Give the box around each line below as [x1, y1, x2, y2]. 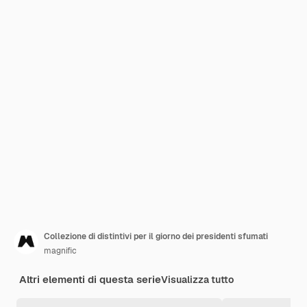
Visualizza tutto [161, 273, 234, 286]
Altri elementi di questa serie [19, 273, 161, 286]
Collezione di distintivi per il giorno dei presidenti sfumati [44, 231, 268, 242]
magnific [44, 245, 77, 256]
